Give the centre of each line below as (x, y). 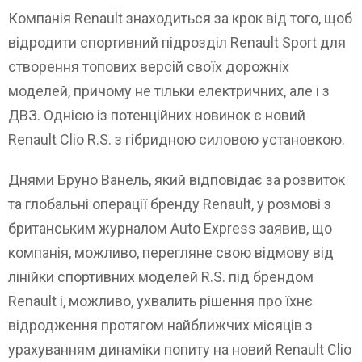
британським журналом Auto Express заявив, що (170, 229)
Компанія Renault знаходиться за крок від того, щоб (180, 19)
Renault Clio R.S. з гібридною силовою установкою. (177, 140)
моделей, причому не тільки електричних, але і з (169, 91)
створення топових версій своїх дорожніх (149, 67)
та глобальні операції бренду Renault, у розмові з (170, 204)
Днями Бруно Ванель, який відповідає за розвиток (177, 180)
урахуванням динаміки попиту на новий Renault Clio (180, 350)
